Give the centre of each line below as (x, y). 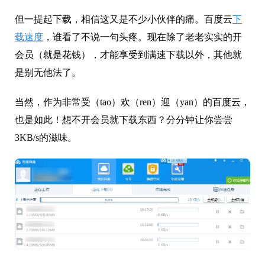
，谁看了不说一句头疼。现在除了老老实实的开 (143, 37)
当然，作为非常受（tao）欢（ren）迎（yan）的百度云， (132, 102)
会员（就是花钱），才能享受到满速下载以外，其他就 (128, 55)
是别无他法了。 (48, 72)
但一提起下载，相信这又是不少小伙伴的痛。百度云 (124, 19)
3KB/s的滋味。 (46, 138)
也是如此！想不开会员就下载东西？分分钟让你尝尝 (124, 120)
